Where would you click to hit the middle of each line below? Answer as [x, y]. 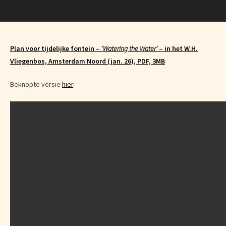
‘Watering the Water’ [129, 48]
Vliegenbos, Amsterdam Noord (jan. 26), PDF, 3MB [88, 61]
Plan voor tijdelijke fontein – [56, 48]
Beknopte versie [36, 84]
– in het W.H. [178, 48]
